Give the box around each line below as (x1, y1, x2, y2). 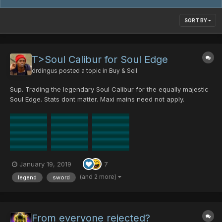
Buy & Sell (109, 67, 137, 75)
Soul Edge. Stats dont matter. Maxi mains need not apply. (10, 95, 184, 104)
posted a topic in (57, 67, 109, 75)
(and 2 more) (80, 172, 118, 180)
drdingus (32, 67, 57, 75)
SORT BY (184, 17, 208, 24)
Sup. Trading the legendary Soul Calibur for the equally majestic (10, 85, 209, 94)
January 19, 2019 (19, 160, 71, 168)
